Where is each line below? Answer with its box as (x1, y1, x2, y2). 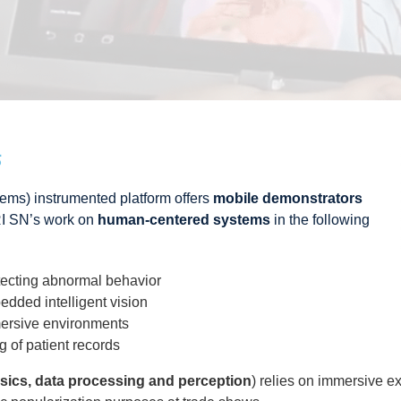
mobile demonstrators (213, 191, 363, 206)
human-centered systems (98, 212, 274, 227)
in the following (274, 212, 370, 227)
